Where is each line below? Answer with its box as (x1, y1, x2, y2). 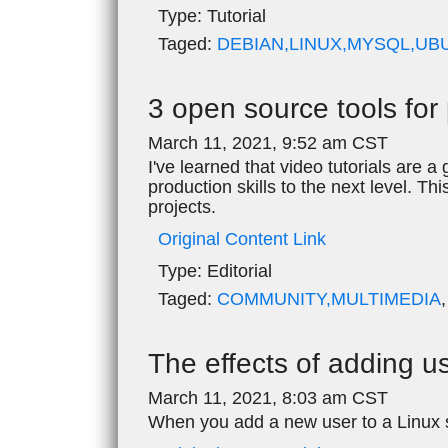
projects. (148, 196, 216, 217)
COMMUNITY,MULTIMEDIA (217, 288, 441, 309)
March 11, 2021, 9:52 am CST (148, 132, 388, 153)
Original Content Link (158, 228, 326, 249)
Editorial (202, 260, 272, 281)
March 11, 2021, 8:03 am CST (148, 387, 388, 408)
